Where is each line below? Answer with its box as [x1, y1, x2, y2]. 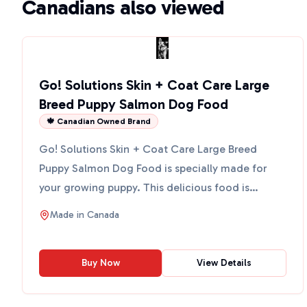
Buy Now [81, 257, 120, 269]
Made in [50, 209, 87, 221]
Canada [87, 209, 119, 221]
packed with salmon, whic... [39, 200, 178, 213]
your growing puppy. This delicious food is [39, 181, 249, 194]
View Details [196, 257, 251, 269]
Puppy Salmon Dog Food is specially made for [39, 162, 267, 175]
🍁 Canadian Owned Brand [47, 116, 151, 126]
